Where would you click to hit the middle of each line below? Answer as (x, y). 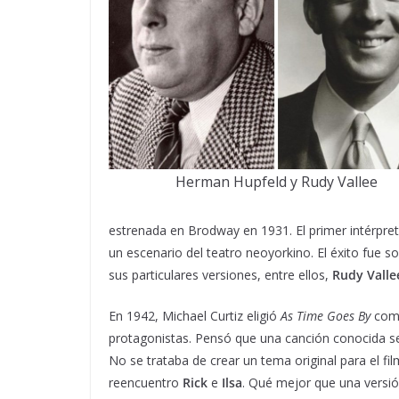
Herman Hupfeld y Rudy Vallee (276, 182)
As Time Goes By (326, 316)
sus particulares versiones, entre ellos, (220, 275)
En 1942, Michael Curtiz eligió (195, 316)
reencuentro (146, 383)
